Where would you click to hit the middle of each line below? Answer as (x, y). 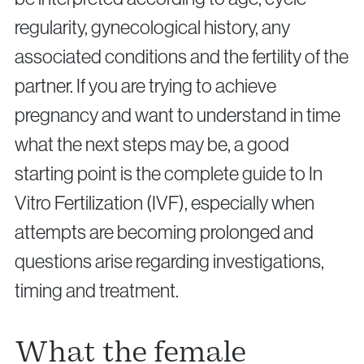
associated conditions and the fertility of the (182, 56)
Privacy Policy (141, 131)
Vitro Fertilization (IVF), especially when (165, 202)
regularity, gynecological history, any (152, 27)
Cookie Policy (223, 131)
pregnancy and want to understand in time (178, 115)
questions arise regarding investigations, (169, 261)
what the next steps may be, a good (152, 144)
